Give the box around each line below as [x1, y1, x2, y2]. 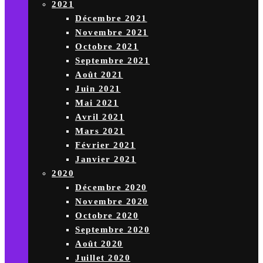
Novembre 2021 [75, 28, 149, 37]
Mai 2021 [75, 98, 119, 107]
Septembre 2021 [75, 56, 150, 65]
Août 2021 [75, 70, 123, 79]
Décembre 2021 [75, 14, 147, 23]
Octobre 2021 [75, 42, 139, 51]
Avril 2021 [75, 112, 124, 122]
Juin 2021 [75, 84, 121, 93]
